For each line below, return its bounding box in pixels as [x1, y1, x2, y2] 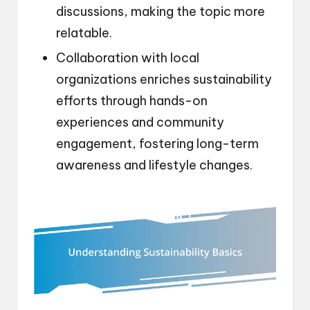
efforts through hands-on [56, 93, 208, 109]
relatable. [56, 25, 112, 42]
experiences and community [56, 114, 224, 131]
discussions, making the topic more [56, 3, 265, 20]
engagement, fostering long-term [56, 136, 259, 152]
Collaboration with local [56, 50, 199, 66]
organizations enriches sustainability [56, 71, 272, 88]
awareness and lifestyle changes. [56, 157, 253, 174]
